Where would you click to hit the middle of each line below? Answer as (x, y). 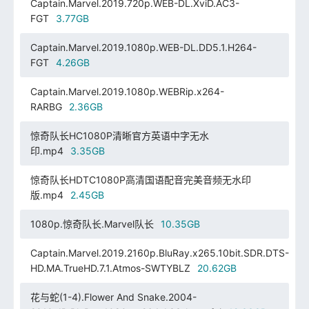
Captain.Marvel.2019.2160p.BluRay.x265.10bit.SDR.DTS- (159, 252)
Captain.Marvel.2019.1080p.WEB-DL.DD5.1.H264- (143, 47)
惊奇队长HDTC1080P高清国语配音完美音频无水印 (140, 179)
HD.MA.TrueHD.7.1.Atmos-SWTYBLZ (110, 268)
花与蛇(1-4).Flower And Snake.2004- (113, 297)
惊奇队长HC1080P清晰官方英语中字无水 (119, 135)
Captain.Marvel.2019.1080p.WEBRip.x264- (127, 91)
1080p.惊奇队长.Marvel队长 (92, 223)
